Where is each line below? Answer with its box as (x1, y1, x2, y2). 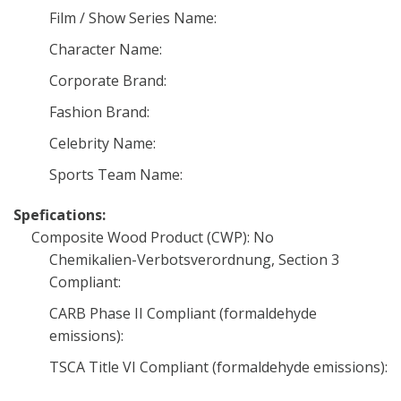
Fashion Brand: (49, 102, 149, 122)
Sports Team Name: (49, 165, 183, 184)
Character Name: (49, 39, 162, 59)
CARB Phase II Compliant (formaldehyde (49, 303, 317, 323)
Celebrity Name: (49, 133, 156, 153)
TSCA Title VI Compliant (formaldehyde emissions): (49, 357, 388, 377)
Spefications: (13, 205, 106, 225)
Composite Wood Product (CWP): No (31, 227, 274, 247)
